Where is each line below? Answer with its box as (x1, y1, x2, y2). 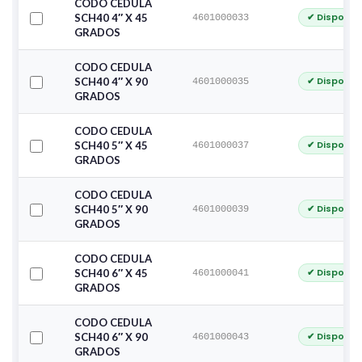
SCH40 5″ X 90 (74, 203, 148, 216)
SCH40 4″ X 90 (74, 75, 148, 88)
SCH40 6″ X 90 (74, 330, 148, 343)
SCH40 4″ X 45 (74, 11, 148, 24)
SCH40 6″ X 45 (74, 267, 148, 280)
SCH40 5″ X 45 (74, 139, 148, 152)
